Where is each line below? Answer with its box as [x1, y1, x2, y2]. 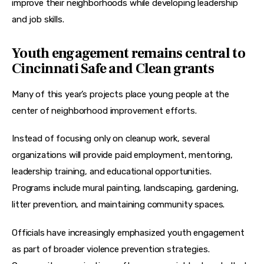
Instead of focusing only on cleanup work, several [12, 133, 212, 144]
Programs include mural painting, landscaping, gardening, [12, 183, 241, 194]
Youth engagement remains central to [12, 44, 245, 63]
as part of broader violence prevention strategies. [12, 243, 212, 255]
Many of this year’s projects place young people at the [12, 88, 232, 100]
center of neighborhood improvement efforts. [12, 105, 197, 116]
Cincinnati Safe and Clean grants [12, 60, 214, 78]
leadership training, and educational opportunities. [12, 166, 214, 177]
